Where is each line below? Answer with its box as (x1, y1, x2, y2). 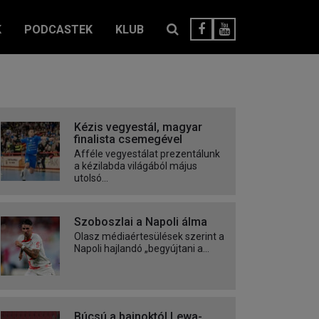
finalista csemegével (74, 132, 182, 147)
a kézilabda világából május (74, 160, 197, 172)
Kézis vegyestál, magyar (74, 120, 202, 135)
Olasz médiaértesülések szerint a (74, 231, 224, 243)
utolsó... (74, 172, 108, 184)
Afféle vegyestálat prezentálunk (74, 148, 220, 160)
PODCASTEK (24, 23, 93, 36)
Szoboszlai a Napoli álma (74, 215, 207, 229)
